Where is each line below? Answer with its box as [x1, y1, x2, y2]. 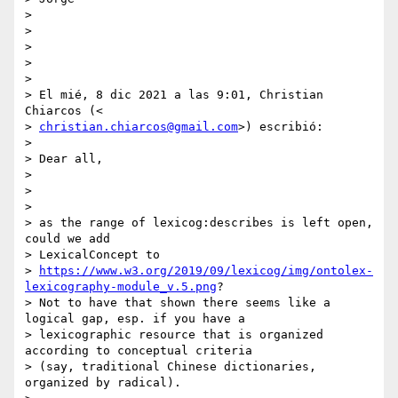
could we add [25, 232, 110, 246]
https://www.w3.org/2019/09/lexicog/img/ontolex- [39, 264, 373, 278]
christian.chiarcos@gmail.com [39, 120, 238, 134]
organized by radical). [25, 376, 181, 390]
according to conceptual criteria [25, 344, 252, 358]
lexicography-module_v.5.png [25, 280, 217, 294]
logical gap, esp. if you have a [25, 312, 245, 326]
